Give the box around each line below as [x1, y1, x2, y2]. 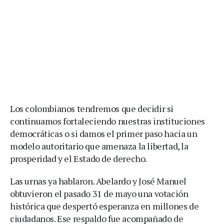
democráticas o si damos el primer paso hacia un [10, 127, 197, 139]
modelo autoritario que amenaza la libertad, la [10, 140, 188, 152]
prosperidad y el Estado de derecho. [10, 152, 147, 164]
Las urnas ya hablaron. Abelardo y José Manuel [10, 175, 187, 187]
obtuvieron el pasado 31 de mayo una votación [10, 187, 188, 199]
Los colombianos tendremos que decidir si [10, 102, 174, 114]
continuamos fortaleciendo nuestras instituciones [10, 115, 205, 127]
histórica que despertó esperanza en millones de [10, 200, 199, 212]
